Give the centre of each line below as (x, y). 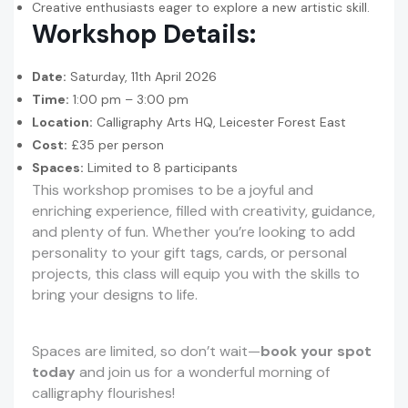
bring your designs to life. (115, 295)
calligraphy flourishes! (103, 393)
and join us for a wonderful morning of (203, 372)
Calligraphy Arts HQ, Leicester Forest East (219, 122)
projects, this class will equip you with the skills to (196, 274)
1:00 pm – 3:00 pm (129, 100)
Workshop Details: (144, 35)
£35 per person (116, 145)
